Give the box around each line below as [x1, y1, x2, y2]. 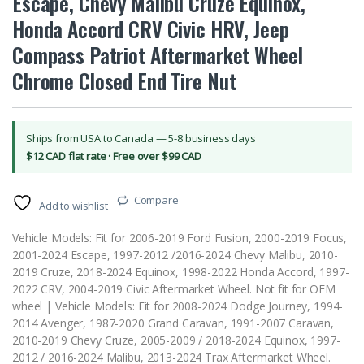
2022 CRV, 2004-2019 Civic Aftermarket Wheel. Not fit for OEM [12, 281, 336, 297]
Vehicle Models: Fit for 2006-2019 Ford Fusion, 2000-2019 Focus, [12, 230, 348, 246]
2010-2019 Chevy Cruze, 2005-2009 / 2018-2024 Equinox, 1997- [12, 332, 340, 349]
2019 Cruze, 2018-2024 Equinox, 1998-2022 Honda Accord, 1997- [12, 264, 349, 280]
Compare [133, 193, 179, 208]
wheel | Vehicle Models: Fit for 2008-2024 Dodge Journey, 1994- [12, 298, 344, 314]
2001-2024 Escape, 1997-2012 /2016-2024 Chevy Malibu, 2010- [12, 247, 338, 263]
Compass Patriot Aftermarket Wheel [12, 40, 303, 71]
